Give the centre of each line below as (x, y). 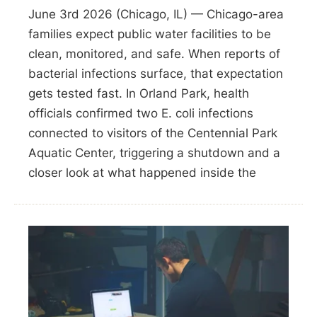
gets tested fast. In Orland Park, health (139, 94)
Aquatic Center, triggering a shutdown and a (154, 153)
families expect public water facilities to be (150, 34)
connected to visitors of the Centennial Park (153, 133)
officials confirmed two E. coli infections (141, 114)
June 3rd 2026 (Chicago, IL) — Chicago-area (156, 15)
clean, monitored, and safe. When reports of (154, 54)
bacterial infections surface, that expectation (156, 74)
